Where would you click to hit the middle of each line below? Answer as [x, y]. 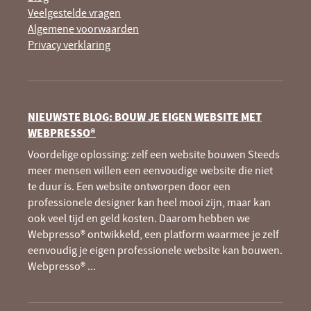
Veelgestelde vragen [74, 12]
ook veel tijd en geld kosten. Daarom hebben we [139, 218]
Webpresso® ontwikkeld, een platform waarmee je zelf [153, 234]
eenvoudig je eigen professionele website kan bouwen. [155, 250]
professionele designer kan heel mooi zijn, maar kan [149, 202]
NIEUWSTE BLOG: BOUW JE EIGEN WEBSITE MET [145, 116]
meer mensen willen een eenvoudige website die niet [150, 170]
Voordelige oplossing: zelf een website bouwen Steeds [154, 154]
